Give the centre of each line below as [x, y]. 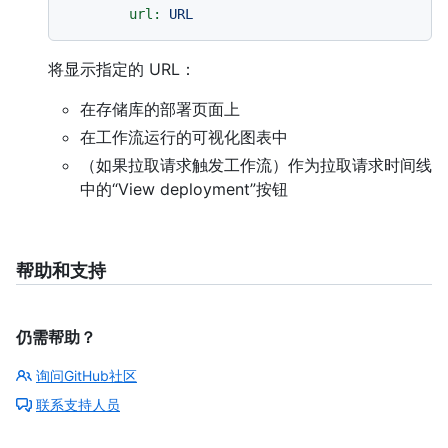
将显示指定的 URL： [122, 69]
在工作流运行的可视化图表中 [184, 137]
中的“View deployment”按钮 [184, 189]
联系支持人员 [78, 405]
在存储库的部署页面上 [160, 109]
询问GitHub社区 [86, 376]
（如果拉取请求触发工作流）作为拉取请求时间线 [256, 165]
